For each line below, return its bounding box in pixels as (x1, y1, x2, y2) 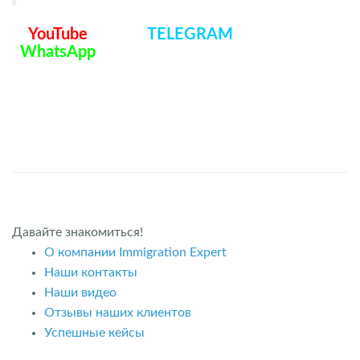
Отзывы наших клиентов (44, 306, 191, 319)
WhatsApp (20, 44, 96, 60)
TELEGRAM (147, 27, 233, 43)
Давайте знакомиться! (12, 226, 143, 239)
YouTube (28, 27, 88, 43)
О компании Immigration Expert (44, 246, 227, 259)
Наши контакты (44, 266, 137, 279)
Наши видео (44, 286, 117, 299)
